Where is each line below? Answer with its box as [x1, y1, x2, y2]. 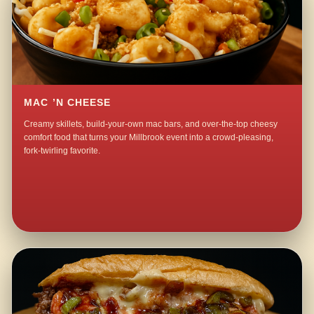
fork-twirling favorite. [24, 145, 101, 156]
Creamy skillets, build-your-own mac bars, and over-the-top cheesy [24, 118, 278, 129]
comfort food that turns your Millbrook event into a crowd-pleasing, [24, 132, 274, 142]
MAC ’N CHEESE [24, 97, 111, 108]
